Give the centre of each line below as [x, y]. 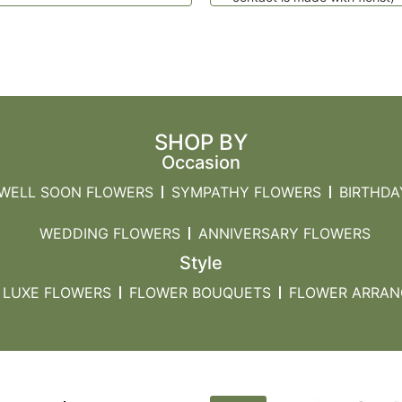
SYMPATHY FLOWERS [246, 192]
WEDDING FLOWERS [110, 233]
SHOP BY [201, 142]
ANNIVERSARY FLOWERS [284, 233]
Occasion [201, 162]
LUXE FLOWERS [57, 292]
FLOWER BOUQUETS [200, 292]
